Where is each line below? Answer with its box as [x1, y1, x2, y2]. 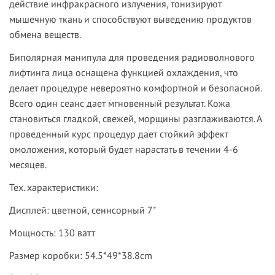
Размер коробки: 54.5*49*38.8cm [9, 249, 152, 262]
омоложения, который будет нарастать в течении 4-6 [9, 143, 238, 156]
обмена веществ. [9, 28, 81, 41]
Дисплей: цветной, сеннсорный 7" [9, 204, 156, 217]
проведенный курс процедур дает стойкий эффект [9, 128, 228, 141]
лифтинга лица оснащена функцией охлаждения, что [9, 66, 238, 79]
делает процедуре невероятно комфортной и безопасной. [9, 82, 261, 95]
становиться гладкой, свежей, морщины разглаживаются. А [9, 112, 261, 125]
